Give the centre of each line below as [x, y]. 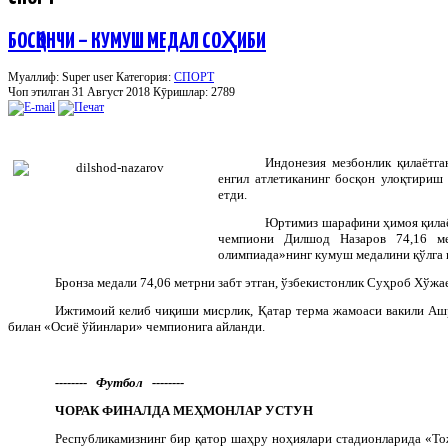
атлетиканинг [292, 178]
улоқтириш [411, 178]
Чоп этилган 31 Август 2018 [80, 91]
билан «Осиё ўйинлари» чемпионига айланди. [136, 326]
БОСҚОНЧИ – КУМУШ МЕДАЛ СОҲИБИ [137, 41]
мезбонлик [362, 162]
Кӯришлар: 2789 [194, 91]
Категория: [145, 76]
